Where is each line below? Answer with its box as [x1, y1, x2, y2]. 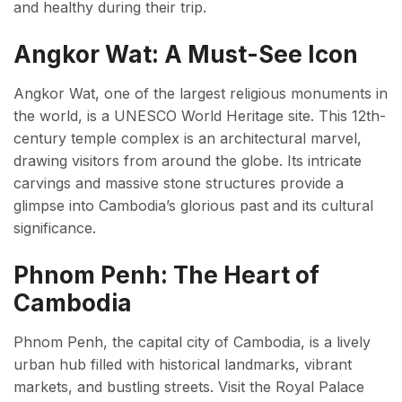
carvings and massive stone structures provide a [13, 174, 344, 192]
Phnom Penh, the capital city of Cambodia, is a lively [13, 333, 371, 351]
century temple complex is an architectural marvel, [13, 129, 362, 147]
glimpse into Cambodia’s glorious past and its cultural [13, 197, 373, 214]
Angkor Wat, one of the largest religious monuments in [13, 84, 388, 102]
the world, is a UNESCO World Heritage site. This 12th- [13, 107, 386, 125]
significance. [13, 219, 96, 237]
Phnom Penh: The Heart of [13, 261, 319, 289]
